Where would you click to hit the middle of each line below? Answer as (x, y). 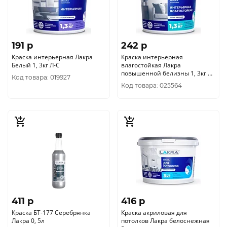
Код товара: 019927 (41, 77)
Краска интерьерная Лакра (43, 57)
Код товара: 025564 (152, 85)
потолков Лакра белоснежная (165, 221)
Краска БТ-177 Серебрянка (51, 213)
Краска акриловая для (154, 213)
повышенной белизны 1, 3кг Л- (156, 73)
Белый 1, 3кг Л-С (36, 65)
